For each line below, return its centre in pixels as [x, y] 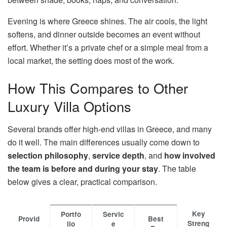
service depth [118, 155]
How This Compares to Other [98, 88]
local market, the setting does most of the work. [91, 61]
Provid [29, 218]
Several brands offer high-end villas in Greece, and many [110, 129]
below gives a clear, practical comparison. [82, 181]
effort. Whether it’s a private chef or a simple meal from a [108, 48]
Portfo [71, 214]
